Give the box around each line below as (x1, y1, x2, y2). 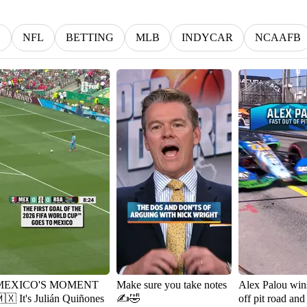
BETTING (66, 32, 114, 43)
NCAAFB (255, 32, 301, 43)
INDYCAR (182, 32, 233, 43)
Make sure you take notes (116, 279, 227, 291)
